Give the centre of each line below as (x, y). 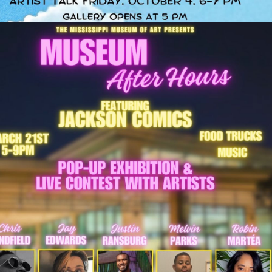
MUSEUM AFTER (121, 137)
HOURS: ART (122, 167)
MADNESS (125, 197)
